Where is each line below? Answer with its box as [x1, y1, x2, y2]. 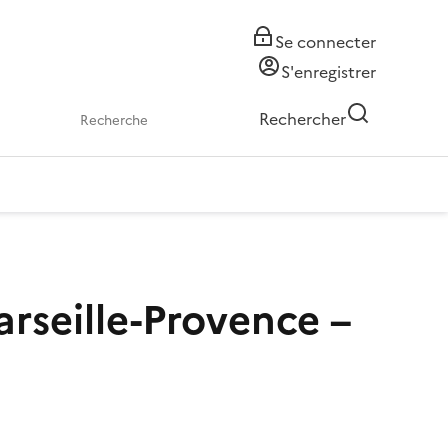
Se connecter [275, 30, 376, 54]
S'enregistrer [281, 60, 376, 84]
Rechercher [259, 107, 346, 131]
